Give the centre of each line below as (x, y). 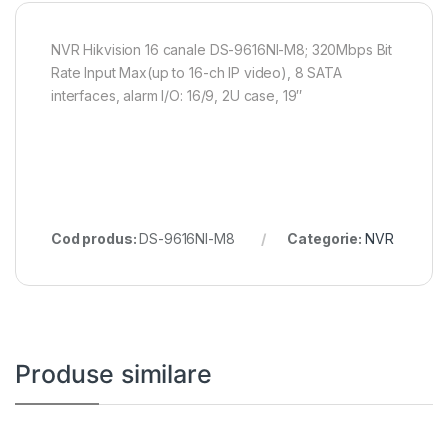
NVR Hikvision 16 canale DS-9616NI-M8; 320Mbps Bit (222, 49)
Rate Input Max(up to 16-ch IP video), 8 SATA (196, 72)
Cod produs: (95, 238)
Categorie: (326, 238)
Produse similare (113, 373)
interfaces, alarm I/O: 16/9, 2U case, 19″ (177, 95)
